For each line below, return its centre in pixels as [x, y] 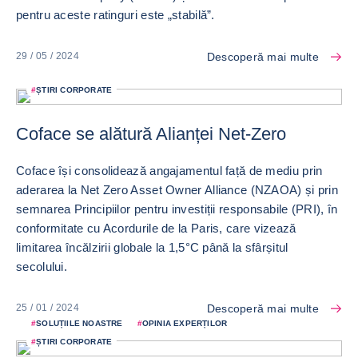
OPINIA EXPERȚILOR [185, 323]
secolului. [42, 266]
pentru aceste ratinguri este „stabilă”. [115, 14]
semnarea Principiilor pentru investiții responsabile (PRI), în [177, 209]
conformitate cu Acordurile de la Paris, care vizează [156, 228]
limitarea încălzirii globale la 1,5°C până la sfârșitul [152, 247]
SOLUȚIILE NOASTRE [80, 323]
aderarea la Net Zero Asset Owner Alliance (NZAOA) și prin [177, 189]
